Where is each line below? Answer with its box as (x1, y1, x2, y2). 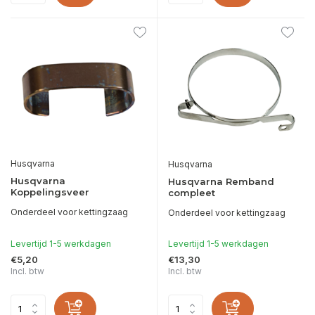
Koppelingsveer (11, 186, 89, 198)
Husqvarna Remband (168, 176, 274, 188)
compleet (168, 187, 215, 199)
